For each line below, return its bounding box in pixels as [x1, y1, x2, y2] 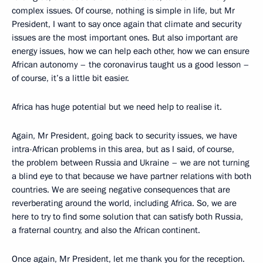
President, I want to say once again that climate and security [12, 18, 241, 30]
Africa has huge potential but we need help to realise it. [12, 101, 222, 113]
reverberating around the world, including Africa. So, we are [12, 197, 237, 209]
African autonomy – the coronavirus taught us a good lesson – [12, 59, 249, 70]
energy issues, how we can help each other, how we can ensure [12, 45, 249, 57]
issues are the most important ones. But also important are [12, 32, 238, 43]
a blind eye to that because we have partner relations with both [12, 170, 251, 182]
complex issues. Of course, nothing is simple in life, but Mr [12, 5, 235, 16]
